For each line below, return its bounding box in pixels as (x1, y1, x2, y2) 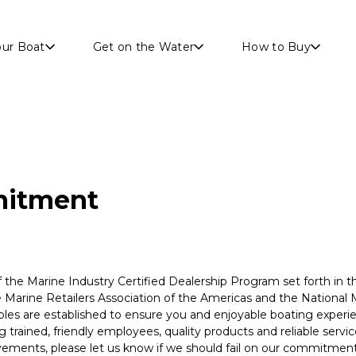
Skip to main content (176, 2, 304, 17)
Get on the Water (92, 40, 195, 54)
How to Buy (242, 40, 311, 54)
